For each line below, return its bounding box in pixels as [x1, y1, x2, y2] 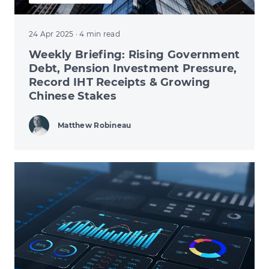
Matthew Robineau [58, 120, 131, 130]
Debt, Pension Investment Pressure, [29, 61, 237, 75]
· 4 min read [75, 29, 120, 38]
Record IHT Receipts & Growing [29, 75, 211, 89]
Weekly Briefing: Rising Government [29, 47, 240, 61]
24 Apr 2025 [29, 29, 76, 38]
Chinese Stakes [29, 89, 116, 103]
